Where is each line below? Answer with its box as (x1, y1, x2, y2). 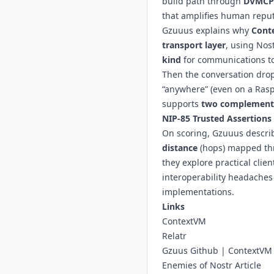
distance (162, 142, 198, 154)
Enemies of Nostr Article (162, 259, 261, 271)
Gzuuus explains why (162, 24, 251, 36)
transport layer (162, 39, 226, 51)
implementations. (162, 186, 234, 198)
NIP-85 (162, 113, 190, 124)
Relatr (162, 230, 187, 242)
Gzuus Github (162, 245, 218, 256)
